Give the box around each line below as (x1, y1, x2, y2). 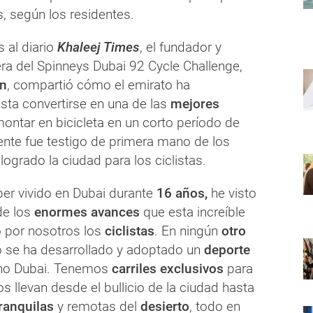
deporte (204, 241, 250, 258)
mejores (167, 95, 219, 112)
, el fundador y (140, 38, 221, 55)
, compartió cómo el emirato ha (7, 76, 190, 93)
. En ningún (154, 222, 221, 239)
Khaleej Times (57, 38, 140, 55)
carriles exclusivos (108, 260, 224, 277)
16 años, (156, 184, 208, 201)
